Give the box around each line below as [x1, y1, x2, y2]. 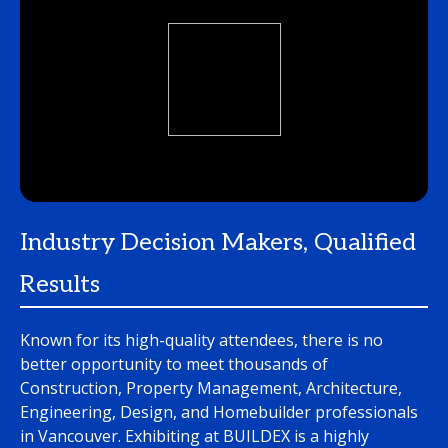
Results [20, 269, 100, 299]
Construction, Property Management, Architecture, [20, 376, 402, 399]
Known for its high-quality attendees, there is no [20, 328, 383, 351]
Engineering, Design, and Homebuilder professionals [20, 400, 418, 423]
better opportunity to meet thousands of [20, 352, 328, 375]
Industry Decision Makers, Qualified [20, 227, 416, 257]
